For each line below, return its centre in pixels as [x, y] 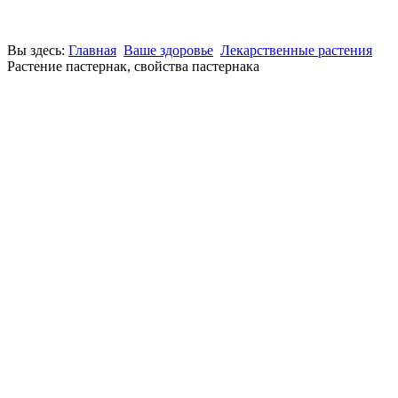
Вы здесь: [38, 50]
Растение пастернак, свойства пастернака [133, 66]
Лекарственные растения [296, 50]
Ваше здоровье [168, 50]
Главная [92, 50]
